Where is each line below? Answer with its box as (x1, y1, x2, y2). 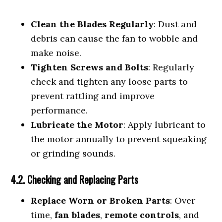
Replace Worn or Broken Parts (31, 195, 170, 206)
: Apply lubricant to (123, 119, 206, 130)
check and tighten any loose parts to (31, 76, 188, 87)
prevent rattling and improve (31, 90, 155, 102)
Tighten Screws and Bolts (31, 61, 149, 73)
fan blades (55, 209, 101, 221)
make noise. (31, 47, 82, 58)
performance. (31, 105, 88, 116)
